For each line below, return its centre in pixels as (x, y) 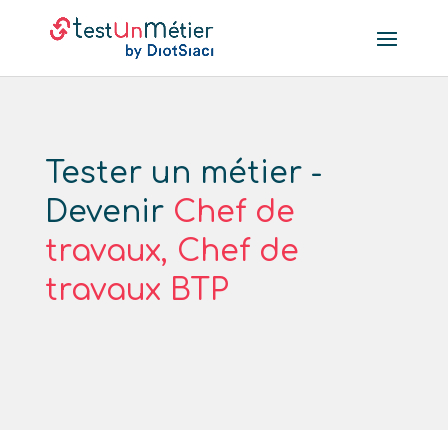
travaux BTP (136, 290)
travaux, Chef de (171, 251)
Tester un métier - (183, 173)
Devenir (108, 212)
